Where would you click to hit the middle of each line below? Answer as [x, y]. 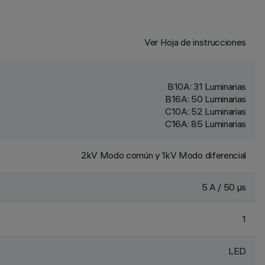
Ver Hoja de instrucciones [195, 42]
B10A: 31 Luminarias [207, 86]
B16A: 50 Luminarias [206, 99]
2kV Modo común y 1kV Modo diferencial [163, 155]
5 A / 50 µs [224, 187]
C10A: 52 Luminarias [206, 111]
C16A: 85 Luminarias [206, 124]
